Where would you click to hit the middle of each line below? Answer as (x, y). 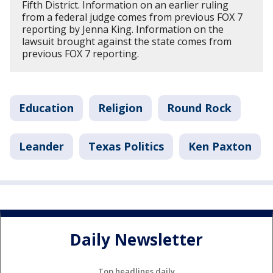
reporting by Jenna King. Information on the (123, 29)
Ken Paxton (220, 146)
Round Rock (199, 108)
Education (46, 108)
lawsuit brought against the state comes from (127, 41)
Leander (41, 146)
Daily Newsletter (136, 240)
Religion (120, 108)
